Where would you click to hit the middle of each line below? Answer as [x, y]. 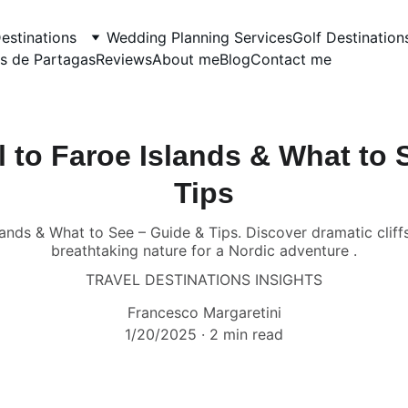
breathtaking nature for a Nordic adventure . [204, 250]
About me [186, 59]
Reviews [124, 59]
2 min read [246, 334]
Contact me [291, 59]
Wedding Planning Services [199, 37]
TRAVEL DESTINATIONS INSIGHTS [204, 280]
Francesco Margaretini [204, 312]
